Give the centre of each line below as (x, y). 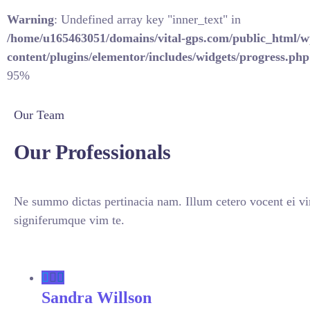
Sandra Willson (97, 298)
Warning (30, 19)
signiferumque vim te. (69, 220)
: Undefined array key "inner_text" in (147, 19)
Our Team (39, 115)
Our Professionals (92, 152)
